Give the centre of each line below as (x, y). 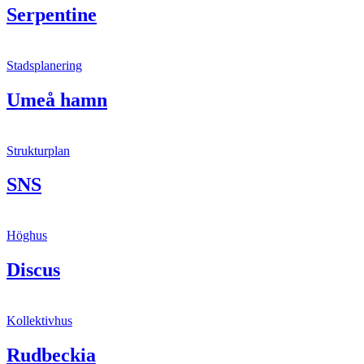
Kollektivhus (39, 321)
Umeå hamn (57, 100)
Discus (33, 270)
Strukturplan (38, 150)
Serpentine (52, 14)
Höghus (27, 236)
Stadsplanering (44, 65)
